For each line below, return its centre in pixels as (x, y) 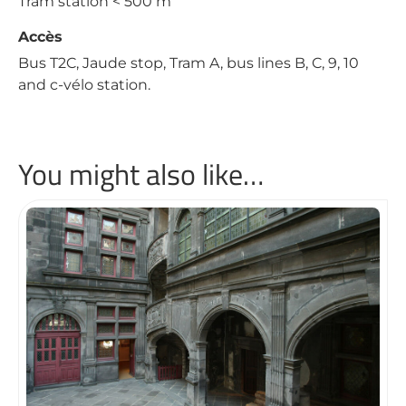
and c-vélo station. (84, 85)
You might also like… (141, 174)
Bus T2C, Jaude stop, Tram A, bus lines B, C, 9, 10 (188, 63)
